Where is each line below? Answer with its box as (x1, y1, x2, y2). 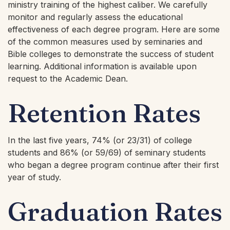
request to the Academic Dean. (8, 73, 128, 84)
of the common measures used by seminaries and (8, 36, 202, 47)
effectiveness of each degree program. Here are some (8, 24, 220, 34)
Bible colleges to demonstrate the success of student (8, 48, 214, 59)
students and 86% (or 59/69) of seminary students (8, 147, 206, 158)
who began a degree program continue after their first (8, 160, 219, 170)
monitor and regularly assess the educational (8, 11, 183, 22)
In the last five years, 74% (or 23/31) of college (8, 135, 192, 146)
